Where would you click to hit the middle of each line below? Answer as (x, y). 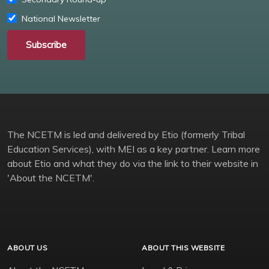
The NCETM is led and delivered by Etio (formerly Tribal (126, 134)
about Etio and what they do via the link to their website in (133, 163)
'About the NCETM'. (51, 177)
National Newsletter (61, 18)
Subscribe (46, 44)
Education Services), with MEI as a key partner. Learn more (134, 149)
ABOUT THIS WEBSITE (183, 247)
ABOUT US (27, 247)
